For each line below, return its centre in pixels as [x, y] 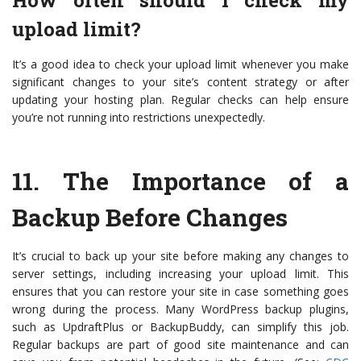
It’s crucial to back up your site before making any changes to [180, 256]
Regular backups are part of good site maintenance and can [180, 345]
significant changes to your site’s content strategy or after [180, 82]
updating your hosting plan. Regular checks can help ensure [180, 100]
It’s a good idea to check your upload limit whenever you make [180, 64]
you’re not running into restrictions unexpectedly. [139, 118]
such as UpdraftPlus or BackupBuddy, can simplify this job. [180, 327]
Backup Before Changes [150, 218]
